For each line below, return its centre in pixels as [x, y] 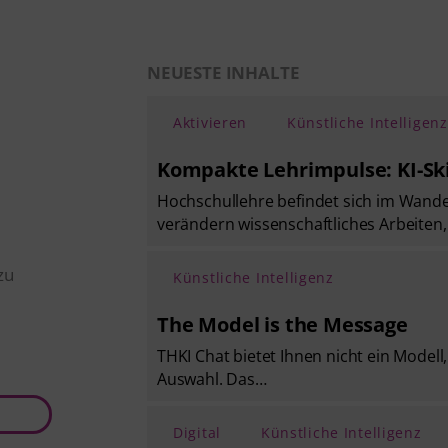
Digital [197, 432]
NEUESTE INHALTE [223, 72]
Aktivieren [210, 122]
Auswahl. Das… [212, 378]
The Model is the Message [282, 324]
